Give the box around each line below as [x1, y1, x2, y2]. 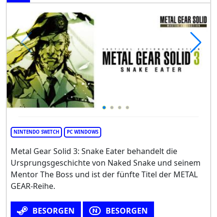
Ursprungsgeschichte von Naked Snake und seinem [11, 157, 201, 168]
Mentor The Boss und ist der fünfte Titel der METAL [11, 169, 198, 180]
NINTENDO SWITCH [14, 128, 59, 135]
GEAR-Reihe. [11, 180, 55, 191]
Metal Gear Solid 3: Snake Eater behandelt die [11, 145, 177, 156]
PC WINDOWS [67, 128, 98, 135]
